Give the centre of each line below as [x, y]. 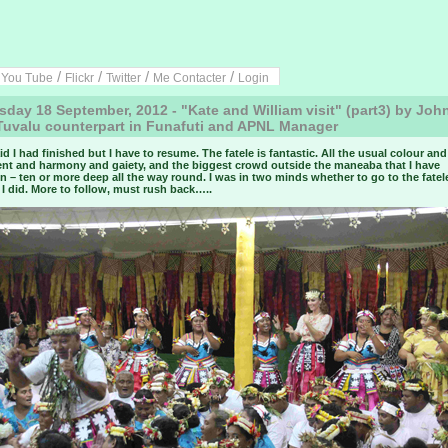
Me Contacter [189, 78]
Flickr [79, 78]
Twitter [123, 78]
